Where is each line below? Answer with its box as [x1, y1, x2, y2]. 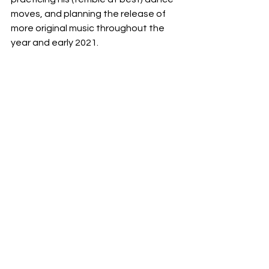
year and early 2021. [11, 38, 100, 47]
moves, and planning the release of [11, 9, 168, 19]
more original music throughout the [11, 23, 166, 33]
